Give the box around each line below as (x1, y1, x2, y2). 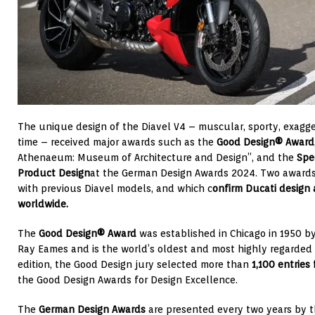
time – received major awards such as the (18, 136, 217, 148)
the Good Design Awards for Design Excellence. (18, 274, 238, 285)
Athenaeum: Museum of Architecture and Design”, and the (18, 151, 297, 163)
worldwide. (18, 198, 68, 210)
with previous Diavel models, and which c (18, 182, 212, 194)
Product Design (18, 167, 90, 179)
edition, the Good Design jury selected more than (18, 258, 252, 270)
